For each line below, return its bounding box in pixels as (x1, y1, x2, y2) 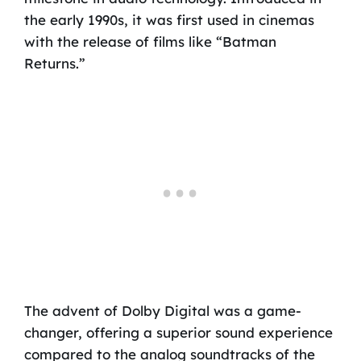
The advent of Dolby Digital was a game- (23, 302, 301, 320)
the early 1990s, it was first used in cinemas (23, 11, 314, 29)
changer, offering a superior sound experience (23, 324, 333, 342)
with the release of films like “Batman (23, 33, 276, 51)
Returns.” (23, 55, 85, 73)
